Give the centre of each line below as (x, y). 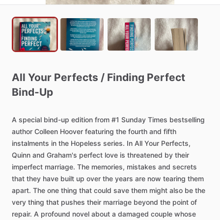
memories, (108, 167)
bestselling (187, 120)
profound (55, 214)
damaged (133, 214)
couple (162, 214)
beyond (146, 202)
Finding (126, 77)
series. (114, 143)
